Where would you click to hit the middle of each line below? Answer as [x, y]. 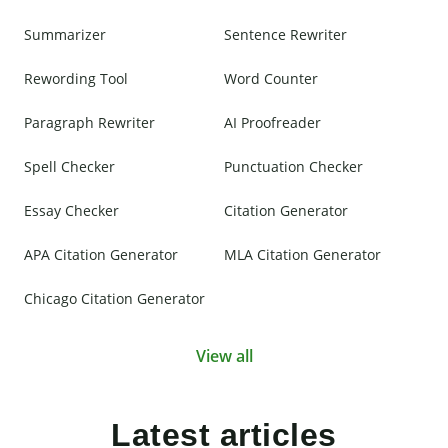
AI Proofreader [272, 123]
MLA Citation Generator [302, 255]
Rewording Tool [76, 79]
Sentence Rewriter [285, 35]
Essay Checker [71, 211]
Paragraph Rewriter [89, 123]
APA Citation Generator [101, 255]
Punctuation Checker [293, 167]
